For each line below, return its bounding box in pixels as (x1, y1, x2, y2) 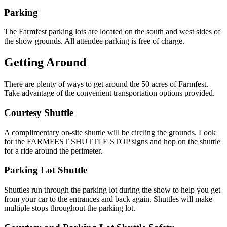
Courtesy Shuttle (4, 107, 76, 118)
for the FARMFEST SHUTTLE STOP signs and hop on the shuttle (4, 137, 220, 146)
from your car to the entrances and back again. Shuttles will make (4, 194, 212, 203)
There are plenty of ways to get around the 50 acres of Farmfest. (4, 80, 208, 89)
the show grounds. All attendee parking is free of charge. (4, 36, 186, 46)
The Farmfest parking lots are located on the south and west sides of (4, 27, 220, 36)
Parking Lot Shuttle (4, 165, 90, 176)
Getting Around (4, 56, 86, 69)
